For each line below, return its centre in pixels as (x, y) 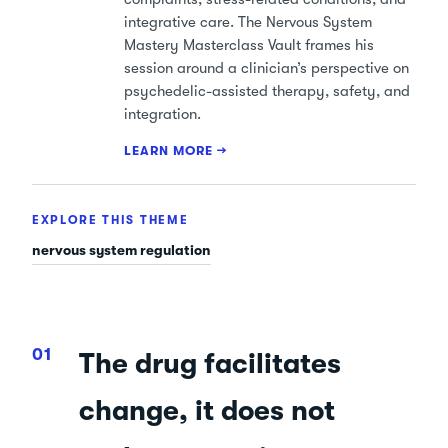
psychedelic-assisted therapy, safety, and (267, 91)
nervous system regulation (121, 249)
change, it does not (207, 411)
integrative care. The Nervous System (248, 22)
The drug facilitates (210, 364)
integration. (162, 114)
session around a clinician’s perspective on (266, 68)
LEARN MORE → (176, 150)
